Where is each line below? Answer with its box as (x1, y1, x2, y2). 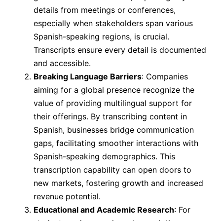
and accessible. (34, 58, 91, 69)
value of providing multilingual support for (34, 98, 192, 109)
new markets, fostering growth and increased (34, 178, 203, 188)
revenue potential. (34, 191, 101, 202)
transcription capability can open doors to (34, 165, 191, 175)
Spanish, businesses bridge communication (34, 125, 194, 135)
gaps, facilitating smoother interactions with (34, 138, 198, 148)
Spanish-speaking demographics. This (34, 151, 175, 162)
